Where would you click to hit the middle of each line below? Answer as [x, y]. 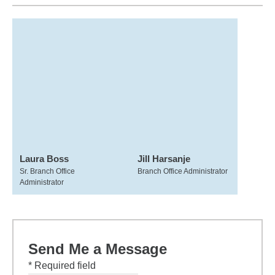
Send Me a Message [98, 249]
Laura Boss [44, 159]
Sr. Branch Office [47, 171]
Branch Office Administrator [182, 171]
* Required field [62, 265]
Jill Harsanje [164, 159]
